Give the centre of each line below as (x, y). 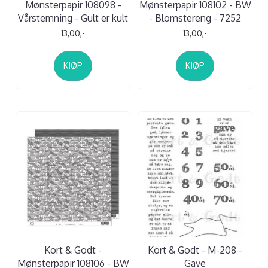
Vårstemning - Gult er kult (73, 18)
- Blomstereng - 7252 (195, 18)
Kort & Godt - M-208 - (195, 250)
